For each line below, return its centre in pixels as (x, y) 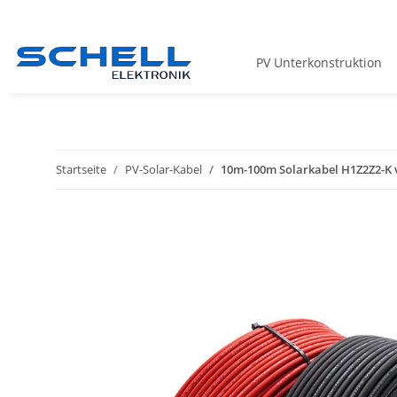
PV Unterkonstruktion (319, 63)
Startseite (81, 170)
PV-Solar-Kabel (163, 170)
